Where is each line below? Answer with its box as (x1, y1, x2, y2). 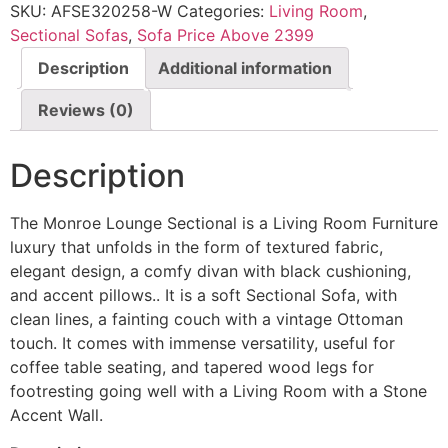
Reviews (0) (38, 99, 134, 120)
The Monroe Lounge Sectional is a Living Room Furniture (10, 212, 438, 233)
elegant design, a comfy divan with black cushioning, (10, 260, 411, 281)
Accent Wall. (10, 404, 103, 425)
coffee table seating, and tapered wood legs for (10, 356, 374, 377)
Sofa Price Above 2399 (137, 24, 314, 45)
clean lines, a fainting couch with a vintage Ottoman (10, 308, 403, 329)
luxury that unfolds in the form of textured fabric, (10, 236, 383, 257)
